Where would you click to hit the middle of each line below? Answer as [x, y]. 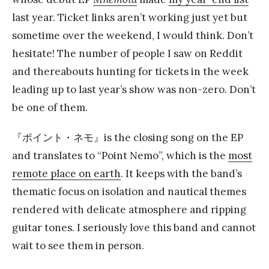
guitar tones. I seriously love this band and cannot [134, 227]
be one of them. [50, 107]
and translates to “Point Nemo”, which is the [120, 155]
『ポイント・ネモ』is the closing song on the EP [128, 137]
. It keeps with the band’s [181, 173]
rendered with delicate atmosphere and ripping [129, 209]
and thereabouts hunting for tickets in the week [130, 71]
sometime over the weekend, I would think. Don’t [133, 35]
